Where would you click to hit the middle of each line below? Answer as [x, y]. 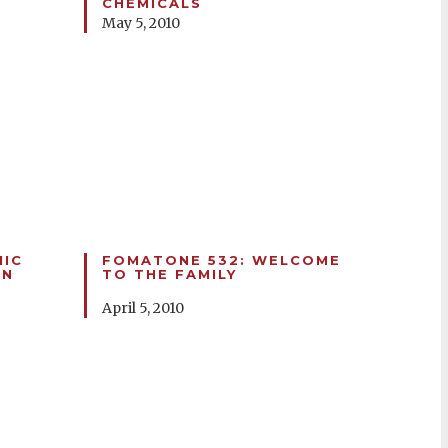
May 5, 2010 [140, 23]
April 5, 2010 [142, 308]
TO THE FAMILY [169, 274]
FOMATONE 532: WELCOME [221, 260]
